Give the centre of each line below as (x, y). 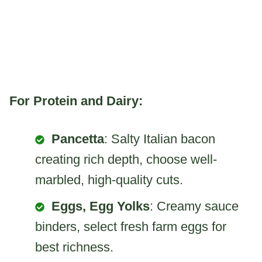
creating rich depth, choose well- (126, 160)
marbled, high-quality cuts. (109, 180)
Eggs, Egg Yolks (101, 206)
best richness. (74, 247)
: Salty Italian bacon (160, 139)
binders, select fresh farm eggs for (131, 227)
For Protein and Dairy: (76, 101)
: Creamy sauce (194, 206)
